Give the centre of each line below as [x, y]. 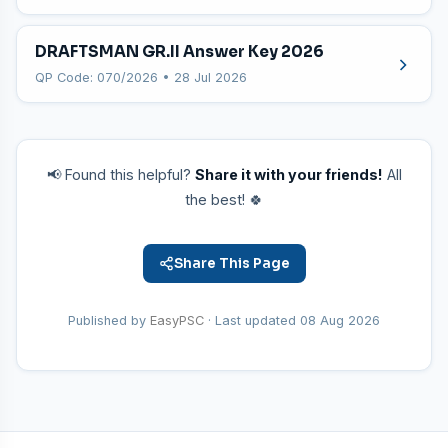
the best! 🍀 [224, 199]
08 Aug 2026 [340, 320]
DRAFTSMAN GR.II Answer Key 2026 [179, 51]
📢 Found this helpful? [120, 174]
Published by [109, 320]
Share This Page [231, 263]
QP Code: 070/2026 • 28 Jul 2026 [141, 77]
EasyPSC [177, 320]
